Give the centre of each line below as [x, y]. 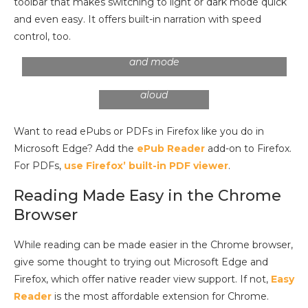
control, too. [42, 37]
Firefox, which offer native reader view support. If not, [142, 279]
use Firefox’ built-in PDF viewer [146, 166]
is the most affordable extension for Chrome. [160, 297]
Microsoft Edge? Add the [75, 149]
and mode [154, 62]
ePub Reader [171, 149]
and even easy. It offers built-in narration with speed [137, 20]
